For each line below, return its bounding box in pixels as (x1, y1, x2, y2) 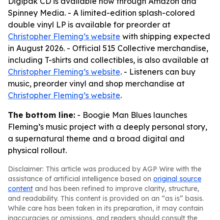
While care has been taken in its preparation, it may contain (8, 204, 203, 213)
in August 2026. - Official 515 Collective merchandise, (8, 43, 208, 53)
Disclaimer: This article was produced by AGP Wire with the (8, 165, 201, 173)
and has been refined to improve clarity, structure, (33, 184, 199, 193)
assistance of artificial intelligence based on (8, 174, 153, 183)
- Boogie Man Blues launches (75, 110, 187, 120)
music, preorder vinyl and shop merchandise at (8, 79, 185, 88)
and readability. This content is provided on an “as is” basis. (8, 194, 204, 203)
